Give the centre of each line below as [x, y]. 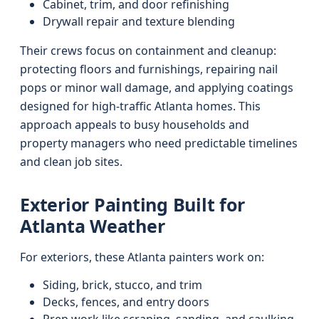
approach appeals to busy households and [135, 125]
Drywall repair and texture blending [139, 21]
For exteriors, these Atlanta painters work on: [142, 257]
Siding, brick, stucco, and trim [122, 285]
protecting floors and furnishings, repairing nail [149, 69]
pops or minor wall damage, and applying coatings [157, 88]
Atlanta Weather [93, 226]
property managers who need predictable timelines [159, 143]
